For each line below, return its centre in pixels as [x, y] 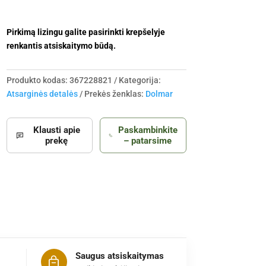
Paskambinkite [148, 130]
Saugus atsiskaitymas [119, 256]
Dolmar [159, 94]
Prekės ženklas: [115, 94]
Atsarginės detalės [42, 94]
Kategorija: [140, 80]
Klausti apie [56, 130]
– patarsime [148, 141]
